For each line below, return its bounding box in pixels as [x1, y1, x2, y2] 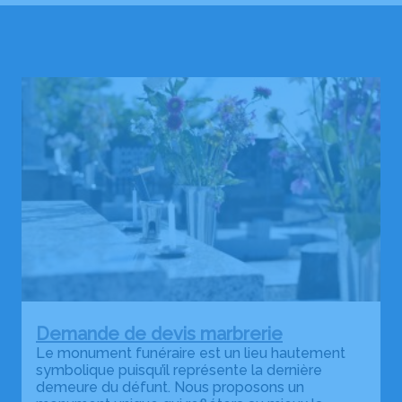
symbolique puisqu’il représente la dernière [36, 361, 322, 379]
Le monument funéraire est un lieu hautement [36, 344, 345, 362]
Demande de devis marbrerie [36, 322, 283, 345]
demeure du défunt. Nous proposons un [36, 378, 304, 396]
